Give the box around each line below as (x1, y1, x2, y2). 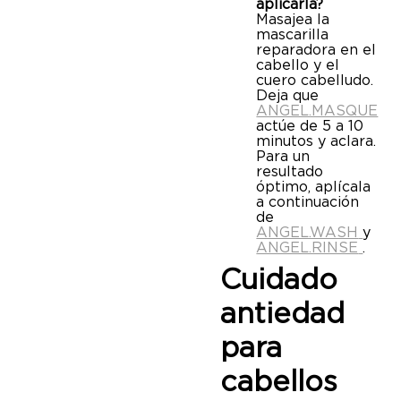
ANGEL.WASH (256, 223, 359, 241)
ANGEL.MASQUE (256, 101, 379, 119)
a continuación (256, 192, 360, 210)
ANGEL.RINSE (256, 238, 359, 256)
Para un (256, 147, 311, 165)
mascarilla (256, 25, 329, 43)
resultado (256, 162, 324, 180)
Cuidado (220, 260, 338, 296)
